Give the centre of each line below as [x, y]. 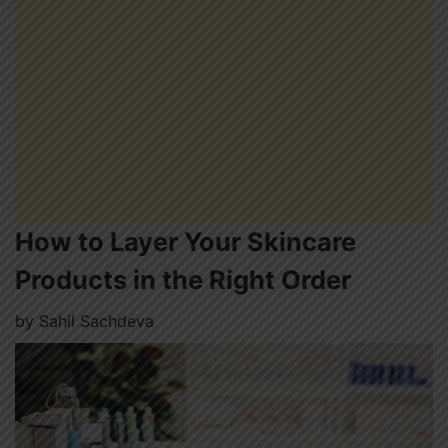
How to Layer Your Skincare [185, 241]
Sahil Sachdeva [96, 321]
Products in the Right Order [183, 279]
